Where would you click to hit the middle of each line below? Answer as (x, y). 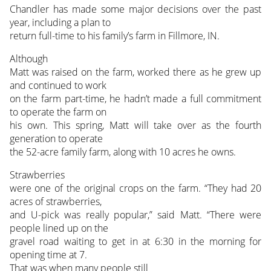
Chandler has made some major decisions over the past (135, 9)
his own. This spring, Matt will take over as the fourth (135, 125)
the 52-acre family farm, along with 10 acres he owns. (122, 152)
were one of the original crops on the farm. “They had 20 (135, 188)
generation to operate (56, 138)
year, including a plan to (60, 22)
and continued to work (58, 85)
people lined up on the (59, 228)
